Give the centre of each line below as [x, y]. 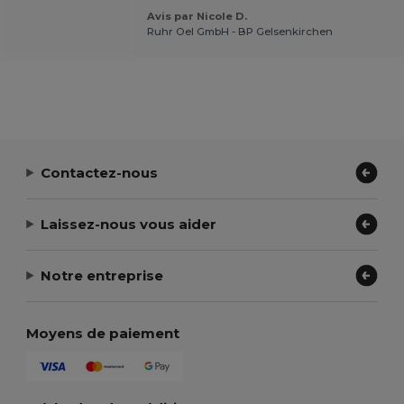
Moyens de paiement [103, 334]
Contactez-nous [100, 172]
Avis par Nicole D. [197, 17]
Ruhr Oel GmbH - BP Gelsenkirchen [239, 32]
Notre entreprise [102, 275]
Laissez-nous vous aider [129, 224]
